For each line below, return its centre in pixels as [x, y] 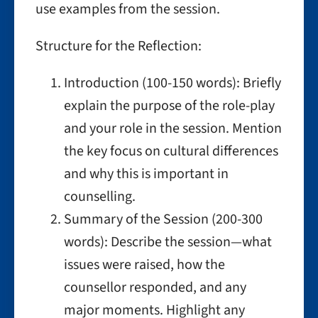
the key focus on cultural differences [171, 151]
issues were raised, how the [144, 265]
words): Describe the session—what [168, 242]
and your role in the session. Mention [173, 128]
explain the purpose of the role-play [169, 106]
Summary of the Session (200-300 [163, 219]
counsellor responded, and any [155, 287]
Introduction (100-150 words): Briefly [172, 83]
